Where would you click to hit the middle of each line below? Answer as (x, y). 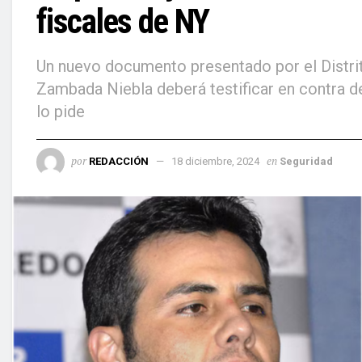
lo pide (61, 111)
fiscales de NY (123, 21)
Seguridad (306, 161)
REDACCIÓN (119, 161)
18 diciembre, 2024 (215, 161)
